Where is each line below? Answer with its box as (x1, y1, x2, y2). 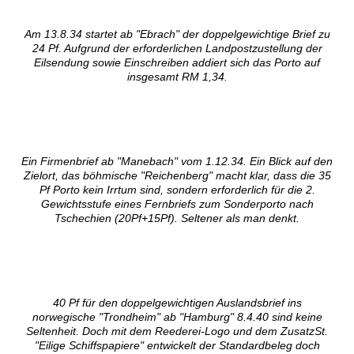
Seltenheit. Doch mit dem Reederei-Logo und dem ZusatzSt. (26, 325, 328, 338)
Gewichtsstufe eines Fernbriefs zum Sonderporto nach (40, 198, 314, 211)
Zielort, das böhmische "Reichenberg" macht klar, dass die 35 (23, 169, 331, 183)
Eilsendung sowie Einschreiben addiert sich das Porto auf (34, 56, 320, 70)
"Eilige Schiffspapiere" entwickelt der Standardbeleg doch (34, 339, 320, 352)
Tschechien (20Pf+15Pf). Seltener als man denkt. (55, 212, 299, 225)
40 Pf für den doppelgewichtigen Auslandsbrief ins (52, 296, 302, 310)
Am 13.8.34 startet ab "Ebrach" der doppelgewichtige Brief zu (24, 28, 330, 41)
